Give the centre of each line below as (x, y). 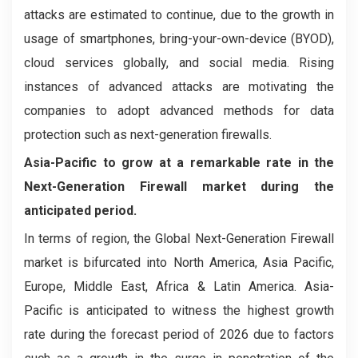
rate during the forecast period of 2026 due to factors (179, 334)
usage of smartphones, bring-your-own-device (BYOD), (179, 39)
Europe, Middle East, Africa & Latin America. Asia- (179, 286)
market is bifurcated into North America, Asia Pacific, (179, 263)
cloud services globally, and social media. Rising (179, 63)
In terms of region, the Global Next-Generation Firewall (179, 239)
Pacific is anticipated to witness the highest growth (179, 310)
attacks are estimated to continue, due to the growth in (179, 15)
